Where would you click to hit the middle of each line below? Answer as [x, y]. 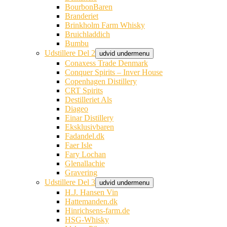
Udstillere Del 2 [70, 53]
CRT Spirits [84, 90]
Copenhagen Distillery [101, 81]
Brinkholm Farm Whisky [105, 25]
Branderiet [82, 16]
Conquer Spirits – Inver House [114, 72]
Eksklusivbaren [89, 127]
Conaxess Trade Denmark [106, 63]
